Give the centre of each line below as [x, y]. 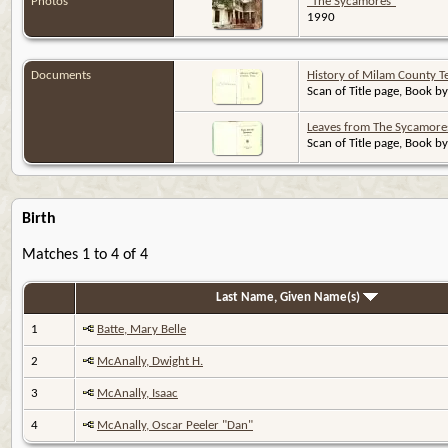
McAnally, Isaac [137, 393]
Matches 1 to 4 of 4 [85, 254]
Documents [61, 75]
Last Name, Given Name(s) [289, 297]
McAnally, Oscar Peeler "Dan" [175, 425]
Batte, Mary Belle [141, 329]
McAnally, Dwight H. [150, 361]
